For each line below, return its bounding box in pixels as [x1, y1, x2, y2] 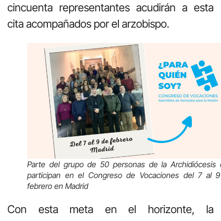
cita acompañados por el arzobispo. [7, 17, 169, 30]
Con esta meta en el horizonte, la [7, 202, 214, 216]
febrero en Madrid [27, 181, 88, 191]
